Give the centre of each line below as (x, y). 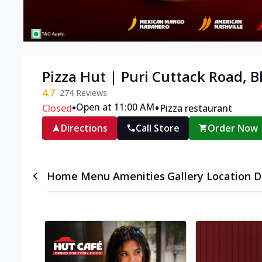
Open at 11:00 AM (115, 107)
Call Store (158, 128)
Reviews (90, 93)
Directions (84, 128)
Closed (57, 108)
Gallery (186, 176)
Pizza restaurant (196, 108)
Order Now (233, 128)
